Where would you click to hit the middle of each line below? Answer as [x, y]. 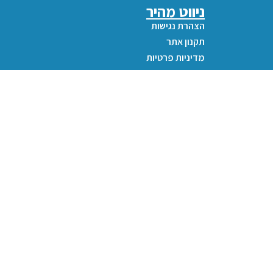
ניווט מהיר [175, 11]
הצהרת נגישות [178, 26]
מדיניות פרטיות [175, 58]
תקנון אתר [186, 42]
